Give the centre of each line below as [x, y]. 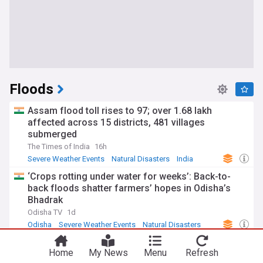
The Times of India [59, 146]
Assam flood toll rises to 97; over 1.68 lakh [120, 111]
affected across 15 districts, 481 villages [116, 122]
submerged [52, 134]
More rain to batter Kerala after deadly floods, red [135, 242]
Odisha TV [45, 212]
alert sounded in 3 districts [85, 254]
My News [108, 253]
